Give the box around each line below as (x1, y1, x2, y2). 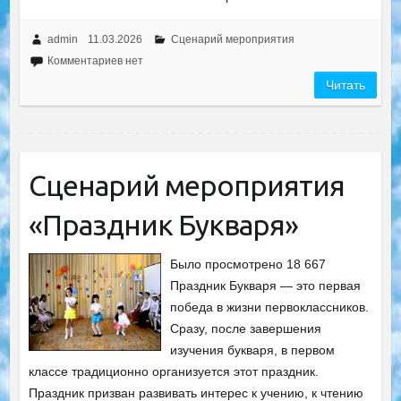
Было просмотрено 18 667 (170, 256, 327, 271)
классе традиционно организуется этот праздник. (28, 363, 319, 379)
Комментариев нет (47, 54, 143, 67)
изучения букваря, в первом (170, 342, 336, 357)
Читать (326, 77, 366, 92)
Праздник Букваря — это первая (170, 277, 362, 293)
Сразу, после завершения (170, 320, 322, 336)
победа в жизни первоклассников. (170, 299, 370, 314)
